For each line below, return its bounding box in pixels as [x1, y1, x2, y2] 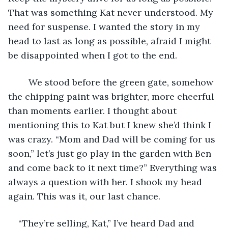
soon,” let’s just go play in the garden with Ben [8, 147, 214, 159]
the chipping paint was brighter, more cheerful [8, 90, 217, 102]
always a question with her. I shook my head [8, 176, 205, 188]
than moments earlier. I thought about [8, 104, 179, 117]
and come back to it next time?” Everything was [8, 161, 219, 174]
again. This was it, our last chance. [8, 190, 160, 202]
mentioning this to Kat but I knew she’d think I [8, 119, 214, 131]
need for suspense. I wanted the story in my [8, 20, 203, 33]
